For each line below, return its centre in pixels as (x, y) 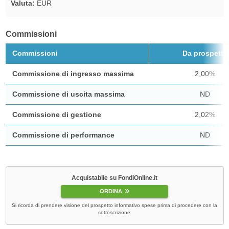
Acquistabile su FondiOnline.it (114, 178)
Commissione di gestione (56, 114)
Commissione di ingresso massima (73, 73)
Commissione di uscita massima (68, 94)
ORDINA (111, 191)
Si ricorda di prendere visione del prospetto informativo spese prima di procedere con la (114, 205)
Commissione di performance (63, 135)
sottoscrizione (114, 213)
